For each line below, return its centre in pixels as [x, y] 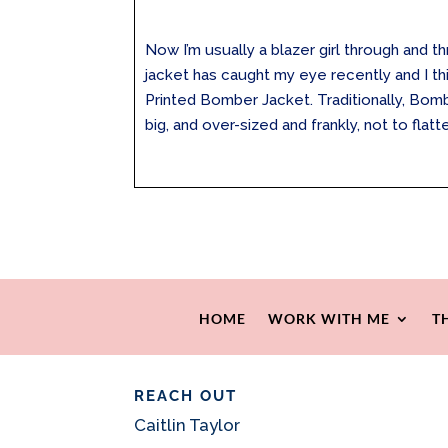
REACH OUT [186, 396]
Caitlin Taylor [187, 425]
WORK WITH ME [328, 318]
